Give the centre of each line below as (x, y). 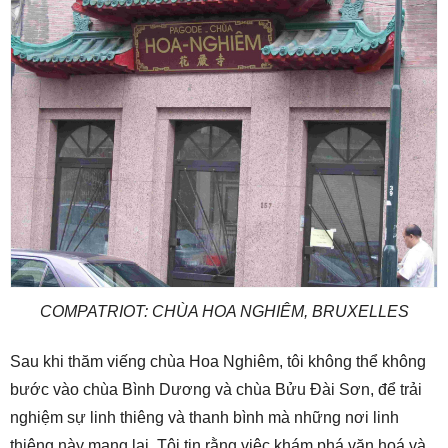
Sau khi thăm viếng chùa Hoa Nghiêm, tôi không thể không (218, 362)
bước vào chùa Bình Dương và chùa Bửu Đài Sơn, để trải (216, 390)
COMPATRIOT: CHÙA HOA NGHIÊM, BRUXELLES (224, 312)
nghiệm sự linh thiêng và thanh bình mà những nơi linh (204, 418)
